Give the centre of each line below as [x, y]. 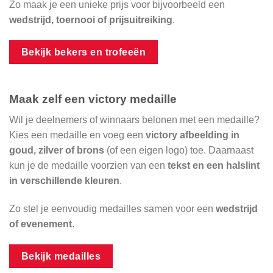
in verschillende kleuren [64, 181]
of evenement [41, 224]
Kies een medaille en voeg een [77, 135]
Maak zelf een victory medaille [93, 99]
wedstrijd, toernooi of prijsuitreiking [91, 20]
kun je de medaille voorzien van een [88, 166]
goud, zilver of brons [57, 151]
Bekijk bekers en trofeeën [83, 52]
